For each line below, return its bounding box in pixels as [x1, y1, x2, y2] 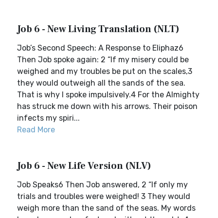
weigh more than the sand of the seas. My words [17, 203, 196, 213]
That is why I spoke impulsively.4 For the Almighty [17, 90, 200, 99]
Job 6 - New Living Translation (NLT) [17, 23, 180, 36]
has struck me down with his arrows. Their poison [17, 102, 198, 111]
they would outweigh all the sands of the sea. [17, 78, 185, 88]
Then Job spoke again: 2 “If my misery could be [17, 55, 189, 64]
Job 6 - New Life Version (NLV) [17, 160, 151, 172]
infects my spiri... [17, 113, 80, 123]
